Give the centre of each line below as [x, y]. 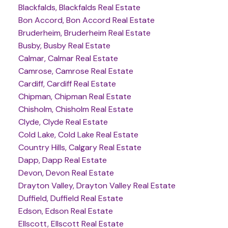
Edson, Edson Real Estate [65, 211]
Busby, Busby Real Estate [64, 46]
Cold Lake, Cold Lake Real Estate [78, 135]
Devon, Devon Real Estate [66, 173]
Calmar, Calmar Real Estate [68, 59]
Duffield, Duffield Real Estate [70, 198]
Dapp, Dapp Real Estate [62, 160]
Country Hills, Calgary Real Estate [80, 148]
